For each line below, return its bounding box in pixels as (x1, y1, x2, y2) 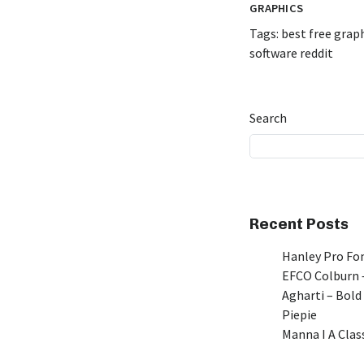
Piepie (282, 306, 317, 323)
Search (249, 110, 287, 126)
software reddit (249, 45, 333, 61)
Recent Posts (249, 215, 349, 233)
